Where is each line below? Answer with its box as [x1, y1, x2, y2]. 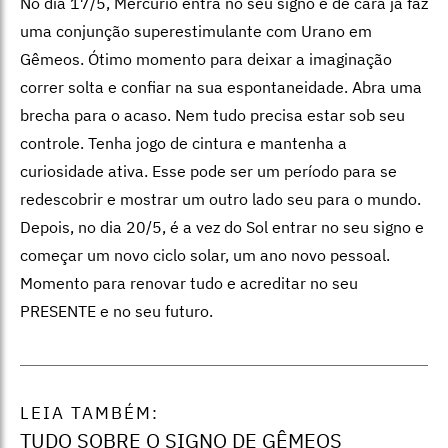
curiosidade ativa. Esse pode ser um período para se [20, 160, 397, 181]
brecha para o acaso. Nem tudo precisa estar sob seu [20, 104, 405, 125]
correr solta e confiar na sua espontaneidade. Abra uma [20, 76, 422, 97]
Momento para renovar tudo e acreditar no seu [20, 272, 358, 293]
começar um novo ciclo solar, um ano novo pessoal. [20, 244, 390, 265]
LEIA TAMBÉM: [20, 401, 159, 424]
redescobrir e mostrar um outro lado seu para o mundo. [20, 188, 421, 209]
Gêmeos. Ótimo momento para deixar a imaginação [20, 48, 392, 69]
